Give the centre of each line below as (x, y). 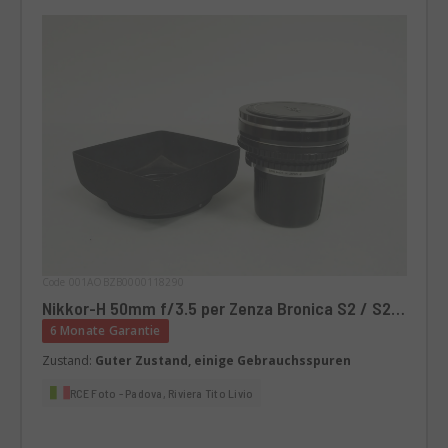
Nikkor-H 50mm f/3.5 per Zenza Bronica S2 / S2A (221, 307)
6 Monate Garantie (105, 330)
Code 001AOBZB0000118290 (113, 281)
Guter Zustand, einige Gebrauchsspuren (222, 360)
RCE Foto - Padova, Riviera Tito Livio (161, 392)
